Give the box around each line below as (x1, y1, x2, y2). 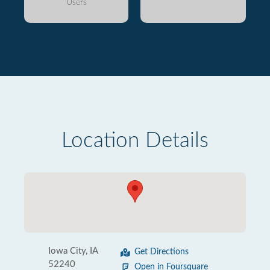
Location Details (61, 130, 209, 151)
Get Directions (134, 248, 189, 256)
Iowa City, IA (48, 246, 98, 256)
